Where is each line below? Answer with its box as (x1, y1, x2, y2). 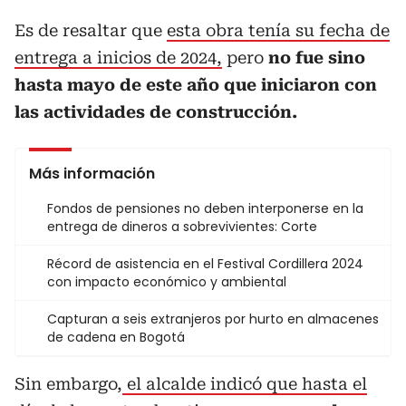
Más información (29, 163, 155, 184)
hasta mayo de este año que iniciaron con (14, 75, 377, 94)
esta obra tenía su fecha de (167, 21, 390, 40)
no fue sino (268, 48, 365, 67)
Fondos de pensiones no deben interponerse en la (47, 199, 363, 217)
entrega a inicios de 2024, (14, 48, 222, 67)
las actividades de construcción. (14, 102, 297, 121)
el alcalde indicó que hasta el (122, 374, 367, 393)
